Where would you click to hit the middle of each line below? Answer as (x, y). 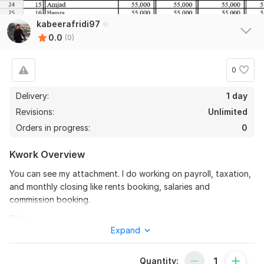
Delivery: (32, 95)
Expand (125, 230)
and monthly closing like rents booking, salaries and (110, 186)
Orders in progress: (53, 127)
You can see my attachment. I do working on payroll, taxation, (130, 173)
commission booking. (50, 199)
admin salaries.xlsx (64, 236)
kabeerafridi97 (68, 24)
